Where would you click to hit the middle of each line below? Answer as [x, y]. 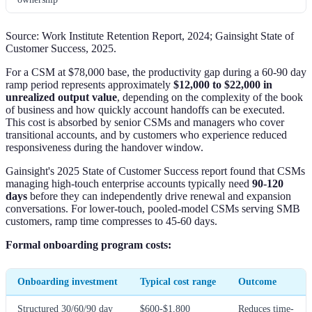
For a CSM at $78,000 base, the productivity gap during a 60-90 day [156, 72]
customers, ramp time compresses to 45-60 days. [111, 221]
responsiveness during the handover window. [104, 147]
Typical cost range [178, 281]
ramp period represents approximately [89, 84]
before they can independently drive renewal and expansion [159, 196]
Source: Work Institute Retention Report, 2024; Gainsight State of [150, 36]
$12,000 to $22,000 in [223, 84]
